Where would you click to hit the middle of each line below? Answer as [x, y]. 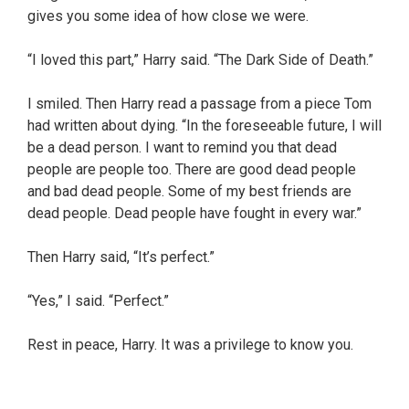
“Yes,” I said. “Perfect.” [98, 300]
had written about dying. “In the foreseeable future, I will [204, 125]
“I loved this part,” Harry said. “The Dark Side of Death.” [200, 59]
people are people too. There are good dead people [192, 169]
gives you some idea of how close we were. [168, 16]
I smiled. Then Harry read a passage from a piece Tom [199, 103]
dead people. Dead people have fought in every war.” [194, 213]
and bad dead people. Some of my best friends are [189, 191]
